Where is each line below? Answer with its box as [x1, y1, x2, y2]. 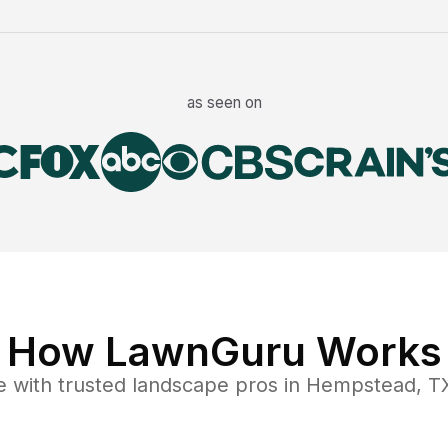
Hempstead [305, 373, 416, 398]
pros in [228, 373, 306, 398]
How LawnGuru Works [6, 327, 442, 377]
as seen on [186, 93, 262, 113]
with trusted [6, 373, 126, 398]
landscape [131, 373, 229, 398]
